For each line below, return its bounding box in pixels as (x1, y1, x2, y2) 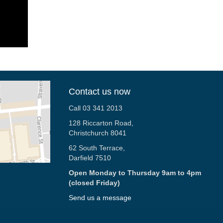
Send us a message (68, 194, 131, 202)
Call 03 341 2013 (68, 104, 124, 112)
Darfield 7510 (68, 154, 111, 162)
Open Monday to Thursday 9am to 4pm (68, 169, 201, 177)
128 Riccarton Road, (68, 119, 143, 127)
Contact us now (68, 87, 130, 97)
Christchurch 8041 (68, 129, 126, 137)
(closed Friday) (68, 179, 120, 187)
